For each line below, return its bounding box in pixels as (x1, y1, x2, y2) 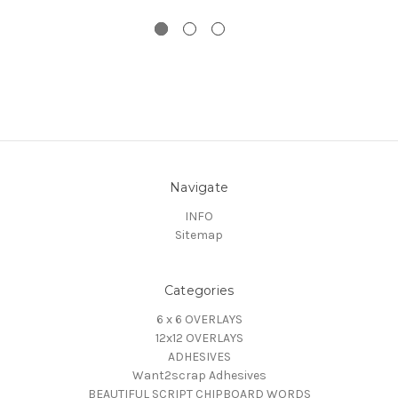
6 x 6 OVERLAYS (155, 312, 243, 328)
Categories (163, 283, 235, 299)
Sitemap (175, 227, 223, 243)
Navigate (170, 179, 228, 196)
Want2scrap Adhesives (131, 368, 267, 384)
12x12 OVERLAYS (155, 330, 243, 346)
